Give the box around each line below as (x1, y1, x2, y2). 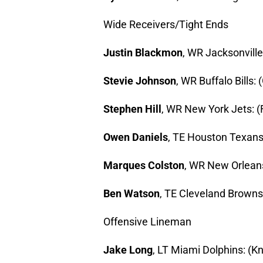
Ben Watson (103, 187, 160, 200)
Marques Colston (103, 159, 184, 172)
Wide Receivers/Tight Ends (103, 18, 228, 31)
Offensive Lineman (103, 215, 191, 228)
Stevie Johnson (103, 75, 176, 87)
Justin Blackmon (103, 46, 183, 59)
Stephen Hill (103, 103, 161, 116)
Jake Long (103, 244, 153, 257)
